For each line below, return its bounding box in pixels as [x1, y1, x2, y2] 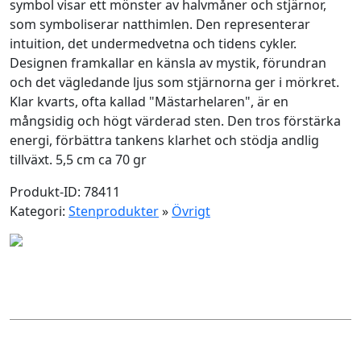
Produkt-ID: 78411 [10, 183, 120, 201]
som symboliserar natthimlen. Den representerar [10, 15, 310, 33]
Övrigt [172, 202, 210, 220]
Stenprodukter [68, 202, 159, 220]
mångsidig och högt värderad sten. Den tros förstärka [10, 112, 341, 130]
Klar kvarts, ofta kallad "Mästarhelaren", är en [10, 93, 288, 110]
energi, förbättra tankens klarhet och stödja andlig [10, 131, 319, 149]
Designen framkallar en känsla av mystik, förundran [10, 54, 326, 72]
